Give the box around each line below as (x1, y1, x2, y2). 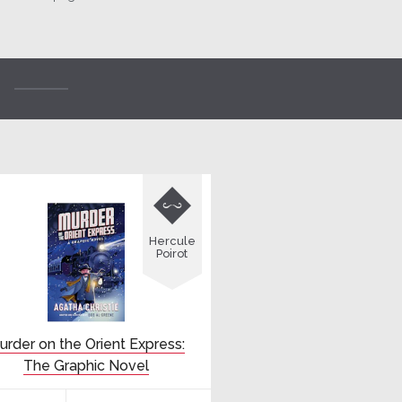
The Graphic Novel (22, 356, 149, 374)
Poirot (156, 246, 188, 260)
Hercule (148, 233, 196, 248)
